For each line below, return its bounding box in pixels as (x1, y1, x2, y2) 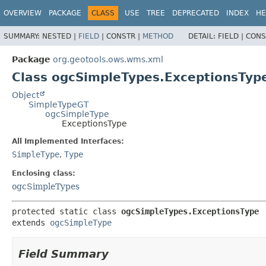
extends (12, 217, 50, 227)
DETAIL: (188, 31, 218, 40)
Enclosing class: (12, 169, 75, 178)
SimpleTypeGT (28, 99, 89, 109)
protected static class (12, 206, 121, 216)
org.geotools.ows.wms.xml (53, 54, 163, 64)
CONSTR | (106, 31, 142, 40)
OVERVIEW (4, 9, 42, 17)
